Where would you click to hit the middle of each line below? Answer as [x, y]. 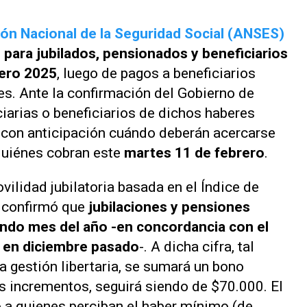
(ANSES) [256, 34]
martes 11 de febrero [194, 153]
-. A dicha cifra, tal [197, 246]
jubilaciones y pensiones [169, 207]
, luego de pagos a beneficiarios [156, 73]
